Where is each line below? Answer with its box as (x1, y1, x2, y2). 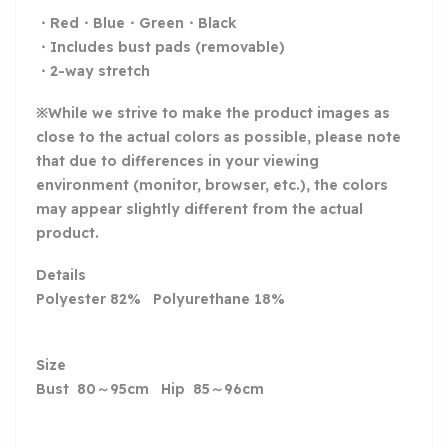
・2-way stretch (36, 61, 150, 80)
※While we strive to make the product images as (36, 103, 390, 122)
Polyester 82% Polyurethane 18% (36, 289, 285, 308)
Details (36, 265, 86, 284)
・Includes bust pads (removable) (36, 37, 285, 56)
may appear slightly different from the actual (36, 199, 363, 218)
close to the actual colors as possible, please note (36, 127, 401, 146)
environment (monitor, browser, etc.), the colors (36, 175, 388, 194)
